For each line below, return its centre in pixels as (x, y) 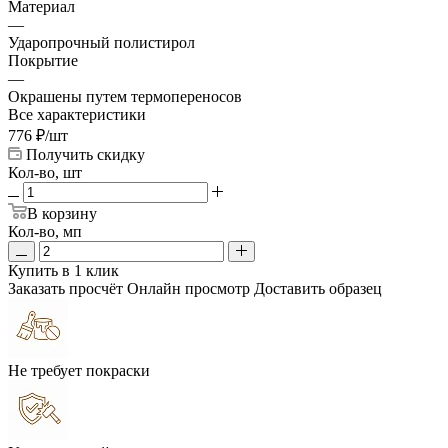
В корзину (62, 213)
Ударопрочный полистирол (101, 42)
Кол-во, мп (45, 231)
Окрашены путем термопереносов (125, 96)
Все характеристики (77, 114)
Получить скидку (85, 154)
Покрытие (43, 60)
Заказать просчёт (65, 288)
